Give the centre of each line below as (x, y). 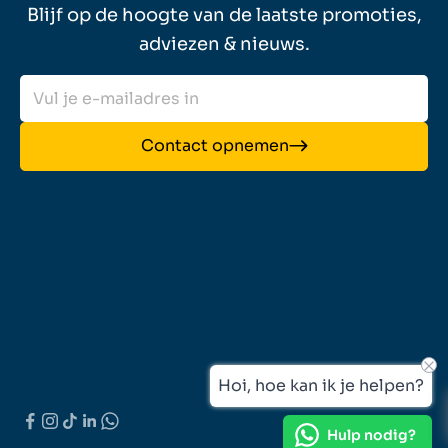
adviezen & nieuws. (224, 44)
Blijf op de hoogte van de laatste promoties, (224, 15)
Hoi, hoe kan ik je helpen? (321, 385)
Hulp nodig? (371, 434)
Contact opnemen (214, 146)
